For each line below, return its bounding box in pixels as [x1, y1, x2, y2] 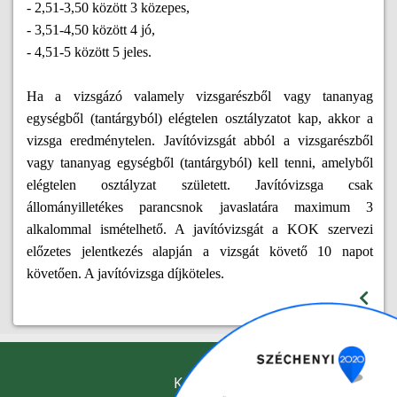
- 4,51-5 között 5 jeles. [27, 44, 152, 60]
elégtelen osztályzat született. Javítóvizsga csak [27, 177, 374, 193]
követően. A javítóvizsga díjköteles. [27, 266, 224, 282]
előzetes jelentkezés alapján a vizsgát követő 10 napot [27, 244, 374, 260]
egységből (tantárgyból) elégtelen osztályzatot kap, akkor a [27, 111, 374, 127]
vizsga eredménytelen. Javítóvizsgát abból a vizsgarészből [27, 133, 374, 149]
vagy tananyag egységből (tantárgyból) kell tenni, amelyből [27, 155, 374, 171]
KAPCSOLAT [173, 373, 252, 393]
